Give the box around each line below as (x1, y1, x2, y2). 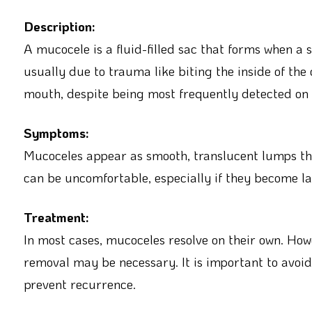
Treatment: (23, 208, 89, 226)
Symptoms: (23, 124, 89, 141)
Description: (23, 17, 95, 36)
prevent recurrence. (23, 274, 136, 292)
